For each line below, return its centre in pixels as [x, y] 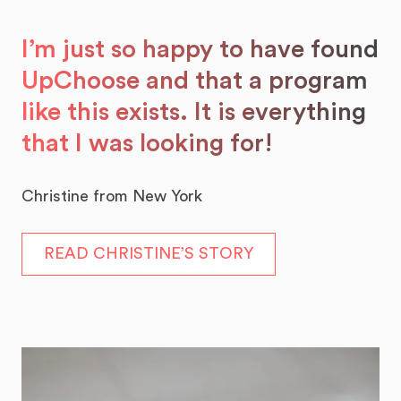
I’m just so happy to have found [200, 50]
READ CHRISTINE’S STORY [149, 254]
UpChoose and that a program [195, 81]
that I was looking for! [147, 144]
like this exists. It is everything [194, 112]
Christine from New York [112, 196]
